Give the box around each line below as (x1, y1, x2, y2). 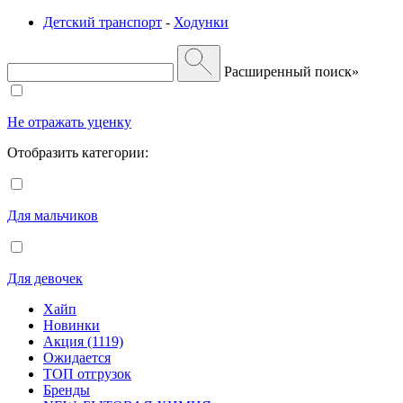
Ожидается (43, 349, 111, 365)
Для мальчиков (7, 207, 98, 223)
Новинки (43, 317, 100, 333)
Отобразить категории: (7, 144, 148, 160)
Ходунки (174, 13, 228, 30)
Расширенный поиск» (224, 63, 359, 79)
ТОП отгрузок (43, 365, 131, 381)
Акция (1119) (43, 333, 123, 349)
